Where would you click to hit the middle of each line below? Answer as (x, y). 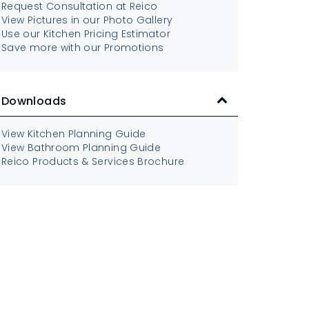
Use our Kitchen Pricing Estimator (86, 34)
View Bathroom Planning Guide (81, 148)
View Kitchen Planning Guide (74, 134)
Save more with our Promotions (83, 48)
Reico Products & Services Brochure (93, 161)
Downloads (34, 101)
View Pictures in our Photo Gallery (87, 20)
